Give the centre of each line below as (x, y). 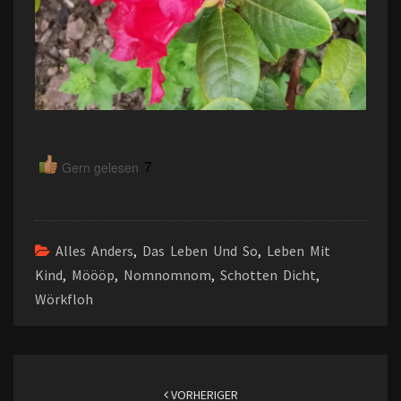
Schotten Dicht (268, 274)
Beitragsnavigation (94, 364)
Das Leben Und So (200, 250)
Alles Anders (94, 250)
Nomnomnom (167, 274)
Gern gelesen (100, 167)
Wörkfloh (64, 299)
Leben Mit (299, 250)
